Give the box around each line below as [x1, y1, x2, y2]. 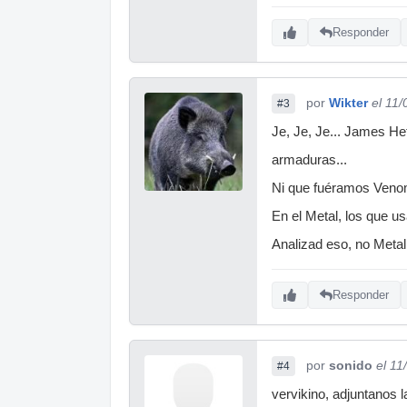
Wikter [329, 94, 368, 110]
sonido [329, 357, 372, 372]
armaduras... [272, 152, 347, 167]
